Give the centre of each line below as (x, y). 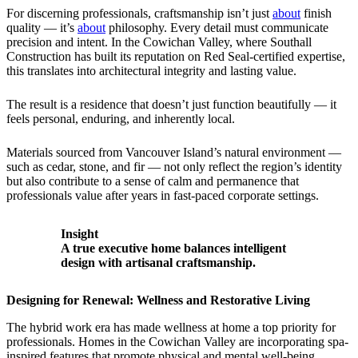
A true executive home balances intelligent (173, 248)
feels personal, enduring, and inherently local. (121, 119)
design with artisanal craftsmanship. (158, 262)
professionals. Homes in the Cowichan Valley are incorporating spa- (177, 342)
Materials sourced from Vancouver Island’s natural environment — (174, 153)
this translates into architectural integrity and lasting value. (151, 71)
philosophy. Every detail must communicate (217, 28)
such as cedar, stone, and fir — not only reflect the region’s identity (174, 167)
